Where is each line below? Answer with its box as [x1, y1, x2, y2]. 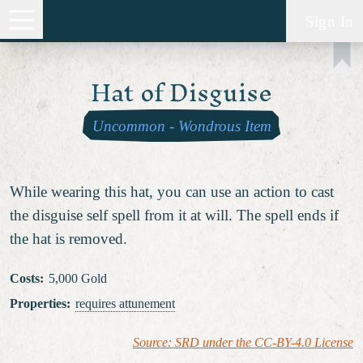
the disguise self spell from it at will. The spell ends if [10, 206, 339, 224]
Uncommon [92, 117, 165, 135]
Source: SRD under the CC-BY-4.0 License [133, 335, 353, 350]
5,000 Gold [48, 271, 107, 286]
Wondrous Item [177, 117, 271, 135]
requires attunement [75, 296, 175, 311]
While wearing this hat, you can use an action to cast [10, 182, 334, 200]
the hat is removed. [10, 229, 127, 247]
